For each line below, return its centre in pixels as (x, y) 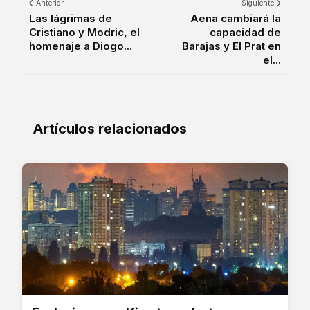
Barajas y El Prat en (231, 46)
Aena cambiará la (236, 19)
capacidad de (245, 33)
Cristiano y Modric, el (84, 33)
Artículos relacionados (110, 129)
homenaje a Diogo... (81, 46)
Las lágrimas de (71, 19)
